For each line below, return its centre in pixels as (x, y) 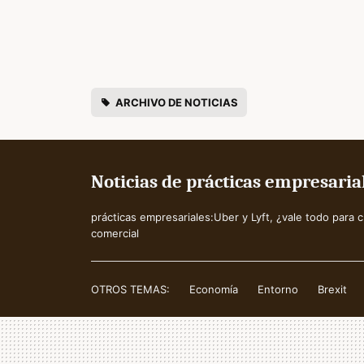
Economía (214, 290)
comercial (115, 234)
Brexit (332, 290)
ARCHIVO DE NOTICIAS (177, 103)
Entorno (278, 290)
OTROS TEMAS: (130, 290)
